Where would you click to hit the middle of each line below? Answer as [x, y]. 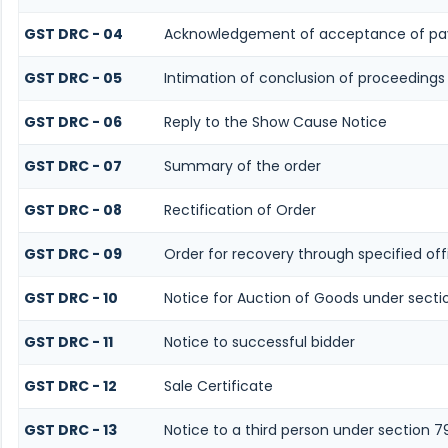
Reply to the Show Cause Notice [275, 122]
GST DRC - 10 [70, 298]
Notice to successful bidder [259, 342]
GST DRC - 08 [72, 210]
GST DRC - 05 [72, 78]
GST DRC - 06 [72, 122]
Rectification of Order [239, 210]
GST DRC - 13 [70, 430]
